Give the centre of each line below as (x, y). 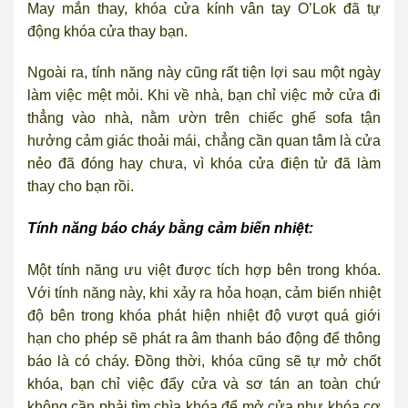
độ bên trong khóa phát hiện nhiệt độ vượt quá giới (204, 315)
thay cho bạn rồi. (81, 187)
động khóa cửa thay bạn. (107, 31)
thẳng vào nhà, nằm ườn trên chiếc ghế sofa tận (204, 118)
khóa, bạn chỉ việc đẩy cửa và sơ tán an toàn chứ (204, 383)
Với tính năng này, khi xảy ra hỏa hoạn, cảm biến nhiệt (204, 292)
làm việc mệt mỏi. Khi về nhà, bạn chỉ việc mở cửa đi (204, 96)
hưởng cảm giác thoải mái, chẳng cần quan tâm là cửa (204, 141)
